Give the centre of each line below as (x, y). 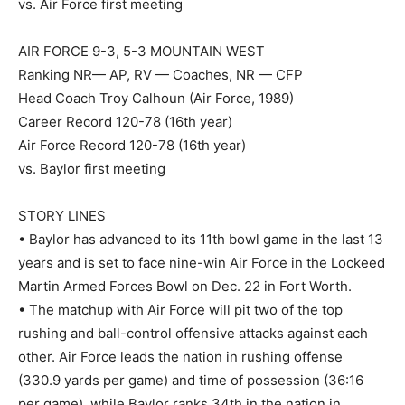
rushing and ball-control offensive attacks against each (193, 333)
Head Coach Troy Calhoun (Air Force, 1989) (156, 98)
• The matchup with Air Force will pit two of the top (180, 309)
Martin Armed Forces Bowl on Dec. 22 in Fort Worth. (185, 286)
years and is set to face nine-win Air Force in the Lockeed (202, 262)
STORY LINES (62, 215)
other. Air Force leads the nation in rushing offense (180, 356)
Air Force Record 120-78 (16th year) (132, 145)
